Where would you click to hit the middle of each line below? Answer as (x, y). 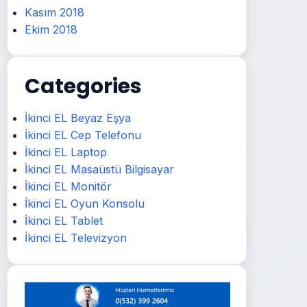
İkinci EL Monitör (68, 186)
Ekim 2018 (51, 29)
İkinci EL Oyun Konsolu (85, 204)
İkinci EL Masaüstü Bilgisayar (99, 169)
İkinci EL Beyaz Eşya (78, 118)
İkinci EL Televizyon (76, 238)
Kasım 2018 (54, 12)
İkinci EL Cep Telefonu (83, 135)
